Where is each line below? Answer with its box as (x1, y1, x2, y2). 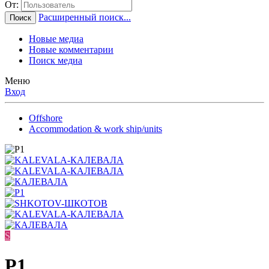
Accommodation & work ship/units (29, 124, 162, 134)
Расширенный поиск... (38, 12, 131, 23)
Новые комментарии (29, 44, 113, 55)
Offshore (29, 113, 62, 124)
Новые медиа (29, 34, 83, 44)
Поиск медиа (29, 55, 82, 66)
